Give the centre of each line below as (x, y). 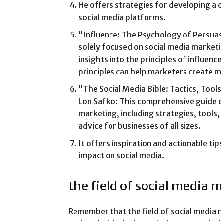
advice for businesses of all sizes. (140, 126)
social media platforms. (122, 17)
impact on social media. (121, 155)
